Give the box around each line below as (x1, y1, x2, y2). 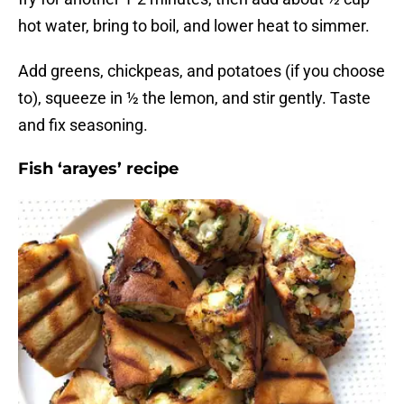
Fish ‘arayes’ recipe (18, 159, 179, 179)
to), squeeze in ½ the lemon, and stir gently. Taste (18, 88, 371, 108)
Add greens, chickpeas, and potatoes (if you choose (18, 61, 385, 81)
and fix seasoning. (18, 115, 148, 135)
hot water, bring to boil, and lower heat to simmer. (18, 16, 370, 36)
